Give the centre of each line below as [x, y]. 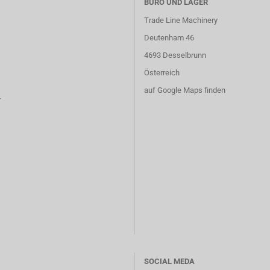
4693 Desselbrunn [175, 55]
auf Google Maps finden [185, 90]
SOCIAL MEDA [169, 261]
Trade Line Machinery [181, 20]
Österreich [162, 73]
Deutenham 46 [169, 38]
